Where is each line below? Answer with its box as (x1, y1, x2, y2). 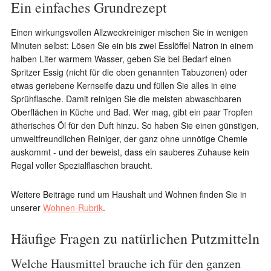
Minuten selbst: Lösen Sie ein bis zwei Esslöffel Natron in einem (10, 39, 253, 51)
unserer (10, 201, 43, 214)
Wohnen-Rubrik (42, 201, 103, 214)
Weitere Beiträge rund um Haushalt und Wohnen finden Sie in (10, 188, 247, 200)
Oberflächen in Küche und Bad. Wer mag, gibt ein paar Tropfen (10, 106, 253, 118)
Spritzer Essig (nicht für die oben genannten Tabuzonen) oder (10, 66, 247, 78)
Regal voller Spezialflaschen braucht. (10, 159, 152, 171)
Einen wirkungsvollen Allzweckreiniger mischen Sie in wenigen (10, 26, 248, 38)
